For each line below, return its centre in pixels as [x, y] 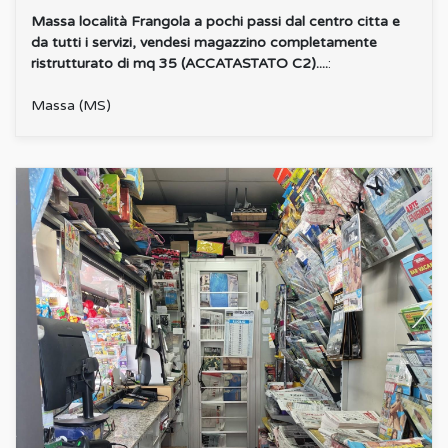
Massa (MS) [71, 105]
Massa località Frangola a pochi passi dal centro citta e [215, 21]
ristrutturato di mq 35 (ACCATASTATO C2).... [179, 63]
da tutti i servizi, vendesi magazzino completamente [204, 42]
